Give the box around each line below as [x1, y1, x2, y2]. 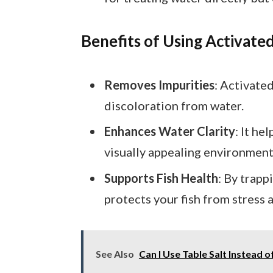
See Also [95, 248, 134, 260]
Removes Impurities [104, 77, 214, 92]
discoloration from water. [104, 97, 244, 113]
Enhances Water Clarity [104, 124, 235, 139]
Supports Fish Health [104, 171, 218, 186]
